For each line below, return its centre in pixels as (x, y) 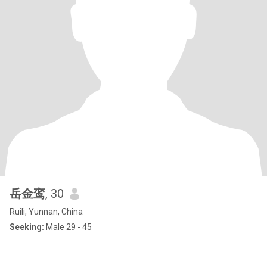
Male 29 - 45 (68, 227)
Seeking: (27, 227)
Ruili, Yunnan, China (46, 212)
